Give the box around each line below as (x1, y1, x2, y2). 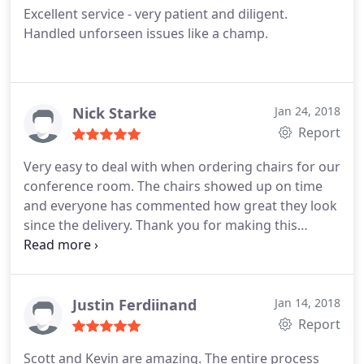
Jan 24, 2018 (275, 103, 340, 119)
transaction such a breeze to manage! (24, 236, 256, 253)
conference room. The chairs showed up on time (24, 177, 323, 195)
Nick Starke (72, 103, 157, 123)
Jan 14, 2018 (275, 295, 340, 310)
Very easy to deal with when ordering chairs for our (24, 158, 340, 175)
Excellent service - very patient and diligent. (24, 5, 288, 23)
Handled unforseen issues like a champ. (24, 24, 268, 42)
